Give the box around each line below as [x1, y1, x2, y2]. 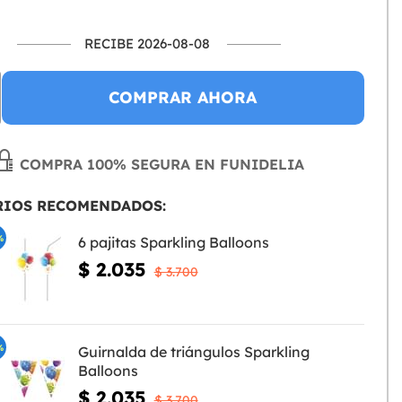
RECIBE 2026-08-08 [84, 35, 211, 53]
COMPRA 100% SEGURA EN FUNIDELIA [15, 155, 305, 174]
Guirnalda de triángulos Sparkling [77, 343, 310, 362]
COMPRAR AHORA [109, 87, 258, 109]
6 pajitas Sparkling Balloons [77, 233, 269, 252]
